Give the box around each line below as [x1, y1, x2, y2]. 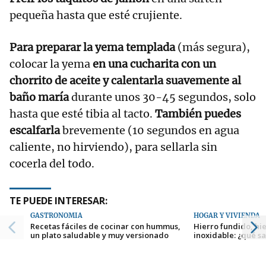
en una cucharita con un [93, 57, 216, 71]
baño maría [9, 90, 69, 104]
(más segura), [175, 40, 250, 55]
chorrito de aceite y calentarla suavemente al [9, 74, 241, 88]
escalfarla [9, 123, 62, 138]
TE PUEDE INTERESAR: [9, 194, 107, 208]
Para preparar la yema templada [9, 40, 175, 55]
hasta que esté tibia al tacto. [9, 107, 155, 121]
